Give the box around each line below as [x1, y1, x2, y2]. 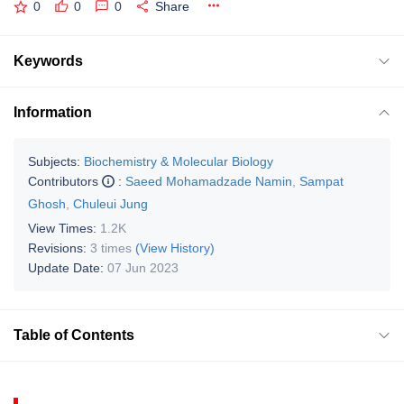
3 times [90, 240, 132, 255]
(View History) [135, 240, 215, 255]
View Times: [28, 220, 100, 235]
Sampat [299, 173, 344, 188]
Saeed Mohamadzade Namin [125, 173, 292, 188]
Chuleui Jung [73, 196, 148, 211]
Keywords [14, 52, 83, 69]
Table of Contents [14, 326, 134, 343]
